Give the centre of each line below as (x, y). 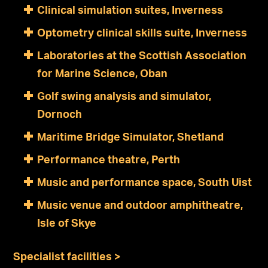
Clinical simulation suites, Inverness (130, 10)
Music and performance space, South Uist (145, 183)
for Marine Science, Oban (103, 74)
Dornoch (60, 115)
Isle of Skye (67, 223)
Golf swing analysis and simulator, (124, 97)
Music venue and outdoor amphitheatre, (140, 205)
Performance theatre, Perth (109, 160)
